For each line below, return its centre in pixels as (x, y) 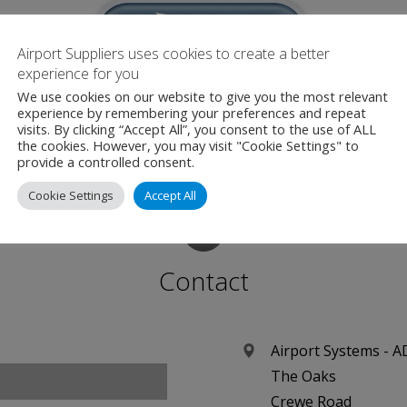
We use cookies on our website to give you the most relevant (203, 96)
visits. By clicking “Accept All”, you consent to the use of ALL (197, 129)
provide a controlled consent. (106, 162)
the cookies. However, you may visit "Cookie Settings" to (188, 145)
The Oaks (303, 376)
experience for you (78, 74)
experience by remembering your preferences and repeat (192, 113)
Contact (203, 281)
